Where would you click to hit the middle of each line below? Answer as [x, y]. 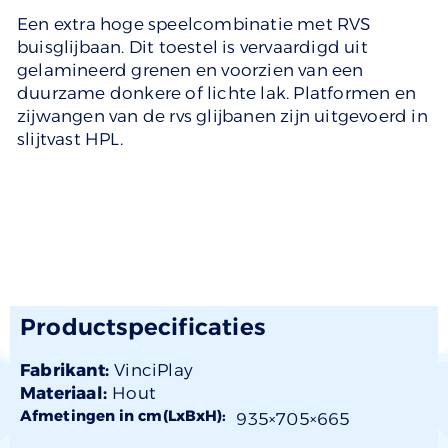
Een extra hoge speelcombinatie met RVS [194, 24]
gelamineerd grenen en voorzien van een [190, 70]
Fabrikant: [67, 370]
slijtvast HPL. [70, 139]
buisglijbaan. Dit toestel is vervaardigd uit [192, 47]
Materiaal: [66, 393]
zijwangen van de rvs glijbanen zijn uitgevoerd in [222, 116]
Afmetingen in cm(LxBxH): [123, 416]
